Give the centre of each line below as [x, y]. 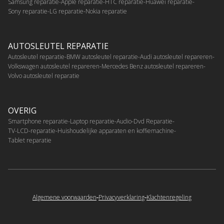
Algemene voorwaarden [64, 197]
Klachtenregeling [169, 197]
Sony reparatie [28, 11]
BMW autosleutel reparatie [102, 57]
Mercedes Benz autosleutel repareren [152, 66]
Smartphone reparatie [38, 121]
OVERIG [22, 110]
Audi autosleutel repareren [176, 57]
